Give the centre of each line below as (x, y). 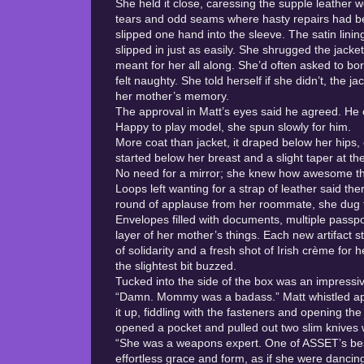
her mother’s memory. (174, 96)
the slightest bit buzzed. (176, 266)
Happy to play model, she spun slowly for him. (235, 127)
